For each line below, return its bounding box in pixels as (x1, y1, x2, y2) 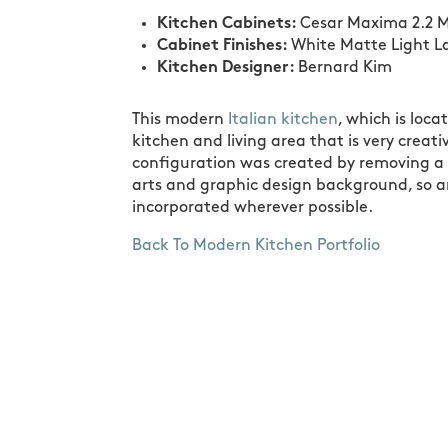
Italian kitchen (228, 112, 338, 129)
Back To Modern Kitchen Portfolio (132, 238, 380, 255)
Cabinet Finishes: (157, 38, 291, 55)
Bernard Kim (298, 60, 392, 77)
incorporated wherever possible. (132, 200, 373, 217)
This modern (132, 112, 228, 129)
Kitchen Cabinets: (157, 16, 300, 33)
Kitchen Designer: (157, 60, 298, 77)
